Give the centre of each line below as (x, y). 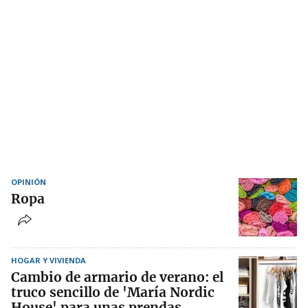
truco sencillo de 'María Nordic (113, 293)
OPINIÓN (29, 182)
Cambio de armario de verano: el (117, 277)
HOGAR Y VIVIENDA (48, 261)
